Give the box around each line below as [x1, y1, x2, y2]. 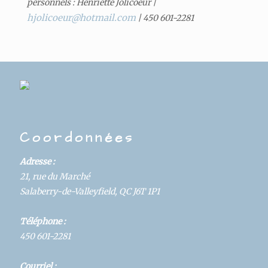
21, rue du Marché [20, 170, 90, 182]
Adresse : [20, 156, 55, 167]
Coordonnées [20, 128, 135, 147]
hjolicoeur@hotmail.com [26, 11, 136, 23]
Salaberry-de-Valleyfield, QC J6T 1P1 [20, 185, 160, 197]
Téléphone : [20, 215, 66, 227]
